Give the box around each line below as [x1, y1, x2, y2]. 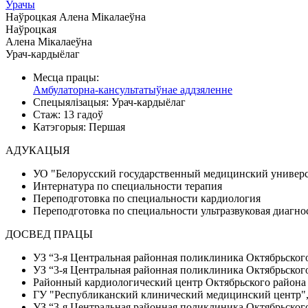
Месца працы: [33, 71, 99, 83]
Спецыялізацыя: [33, 96, 111, 108]
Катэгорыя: [33, 121, 89, 133]
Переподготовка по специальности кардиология [33, 192, 261, 204]
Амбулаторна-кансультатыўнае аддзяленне [33, 84, 232, 96]
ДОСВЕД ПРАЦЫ [5, 228, 93, 240]
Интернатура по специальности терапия [33, 180, 222, 192]
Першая [89, 121, 125, 133]
